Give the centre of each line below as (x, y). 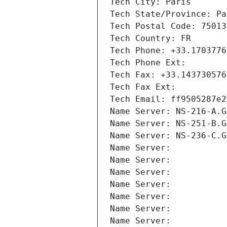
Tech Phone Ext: (148, 63)
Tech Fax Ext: (143, 87)
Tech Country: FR (150, 39)
